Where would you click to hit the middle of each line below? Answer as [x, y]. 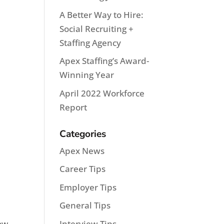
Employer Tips [88, 187]
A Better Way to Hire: [102, 14]
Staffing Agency [90, 42]
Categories [83, 134]
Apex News [82, 150]
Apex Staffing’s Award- [104, 61]
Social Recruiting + [97, 28]
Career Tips [83, 169]
